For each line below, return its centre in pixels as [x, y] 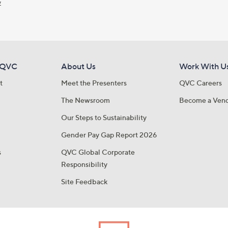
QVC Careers [201, 83]
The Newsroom [85, 100]
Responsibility [84, 164]
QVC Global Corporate [98, 152]
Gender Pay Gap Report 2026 [109, 135]
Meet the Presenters [94, 83]
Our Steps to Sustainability [104, 117]
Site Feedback [84, 181]
